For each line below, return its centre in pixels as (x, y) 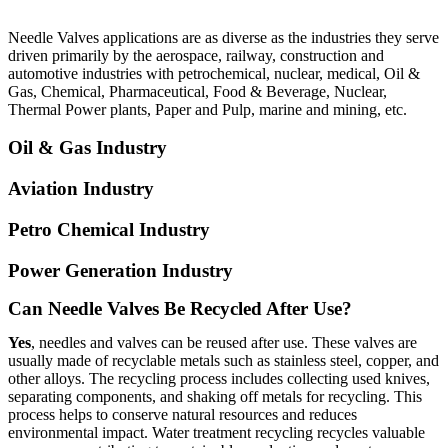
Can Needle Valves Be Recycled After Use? (180, 309)
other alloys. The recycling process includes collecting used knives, (219, 379)
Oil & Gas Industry (87, 148)
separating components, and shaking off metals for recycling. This (215, 397)
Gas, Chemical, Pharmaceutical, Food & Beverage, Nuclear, (197, 91)
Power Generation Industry (120, 270)
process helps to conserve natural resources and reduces (182, 415)
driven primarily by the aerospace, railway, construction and (196, 55)
